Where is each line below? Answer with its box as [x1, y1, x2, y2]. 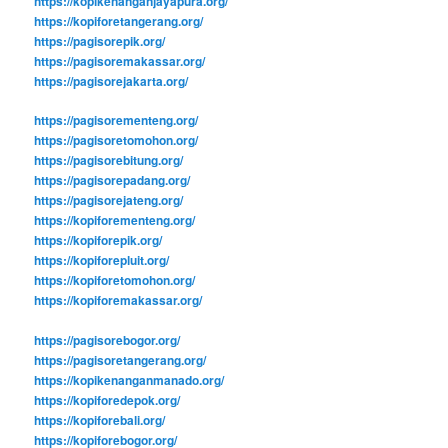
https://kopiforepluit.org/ [34, 251, 170, 270]
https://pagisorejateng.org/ [34, 191, 184, 210]
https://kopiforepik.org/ [34, 231, 163, 250]
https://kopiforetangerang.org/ [34, 11, 204, 30]
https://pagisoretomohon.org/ [34, 131, 199, 150]
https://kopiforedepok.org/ [34, 390, 181, 409]
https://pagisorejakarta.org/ [34, 71, 189, 90]
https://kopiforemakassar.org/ [34, 291, 203, 310]
